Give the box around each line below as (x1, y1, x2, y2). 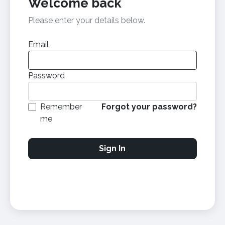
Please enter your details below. (28, 15, 145, 25)
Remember (40, 101, 82, 111)
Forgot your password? (101, 101, 197, 111)
